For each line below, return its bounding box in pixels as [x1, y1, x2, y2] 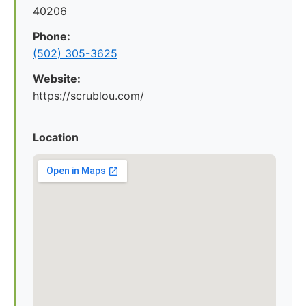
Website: [33, 72, 81, 85]
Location [33, 130, 79, 144]
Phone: [33, 29, 70, 43]
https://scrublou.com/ [33, 89, 144, 102]
